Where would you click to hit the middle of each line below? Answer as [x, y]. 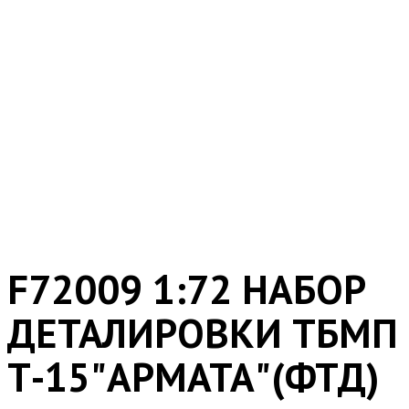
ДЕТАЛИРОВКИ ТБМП [203, 332]
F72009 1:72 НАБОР [187, 288]
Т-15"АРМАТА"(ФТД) [194, 376]
